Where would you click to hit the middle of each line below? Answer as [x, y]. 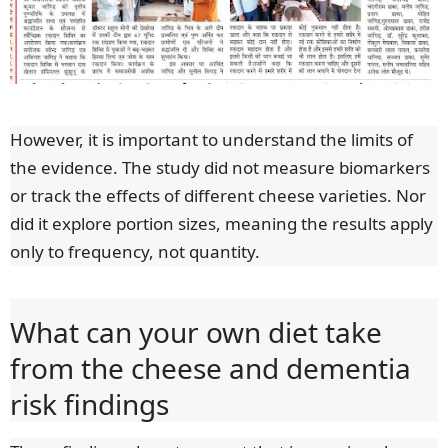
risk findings [89, 403]
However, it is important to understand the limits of [211, 139]
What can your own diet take [196, 331]
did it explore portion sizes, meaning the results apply [221, 223]
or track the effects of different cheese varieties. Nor [218, 195]
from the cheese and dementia [210, 367]
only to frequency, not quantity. [135, 251]
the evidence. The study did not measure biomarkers [220, 167]
